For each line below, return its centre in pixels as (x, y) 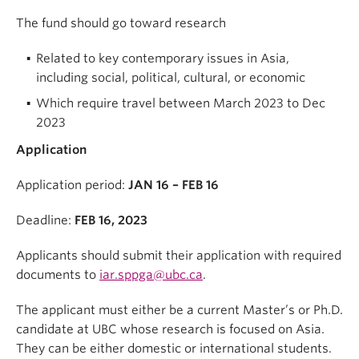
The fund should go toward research (121, 23)
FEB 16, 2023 (111, 220)
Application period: (72, 185)
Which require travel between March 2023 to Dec (181, 103)
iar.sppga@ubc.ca (151, 274)
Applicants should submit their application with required (179, 255)
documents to (58, 274)
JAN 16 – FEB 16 (173, 185)
